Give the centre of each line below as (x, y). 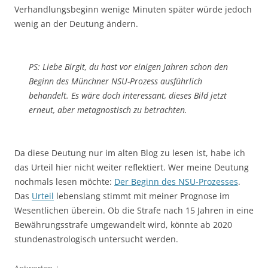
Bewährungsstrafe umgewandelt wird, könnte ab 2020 (123, 224)
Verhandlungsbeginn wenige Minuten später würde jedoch (133, 9)
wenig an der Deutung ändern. (76, 23)
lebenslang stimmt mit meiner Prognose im (142, 196)
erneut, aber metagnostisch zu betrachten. (108, 109)
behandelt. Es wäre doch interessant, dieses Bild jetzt (128, 95)
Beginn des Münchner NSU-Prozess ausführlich (115, 81)
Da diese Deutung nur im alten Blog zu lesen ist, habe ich (130, 153)
